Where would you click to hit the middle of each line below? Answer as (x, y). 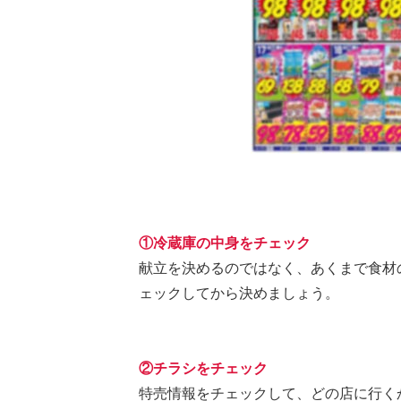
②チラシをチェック (203, 369)
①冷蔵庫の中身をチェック (224, 243)
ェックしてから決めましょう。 (239, 294)
